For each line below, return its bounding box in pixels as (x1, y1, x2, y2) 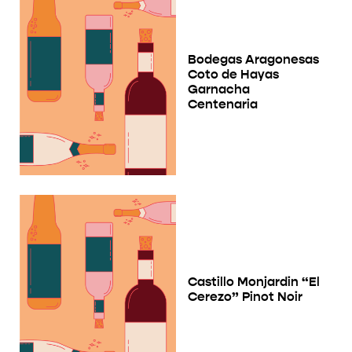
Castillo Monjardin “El (188, 273, 320, 289)
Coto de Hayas (188, 66, 279, 82)
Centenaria (188, 96, 258, 112)
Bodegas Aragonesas (188, 51, 319, 67)
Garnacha (188, 81, 250, 97)
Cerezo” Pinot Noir (188, 288, 302, 304)
